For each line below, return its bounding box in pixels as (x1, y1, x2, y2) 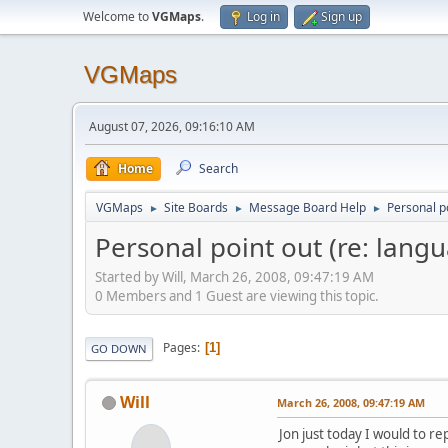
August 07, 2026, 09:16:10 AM (89, 118, 255, 135)
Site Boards (164, 199, 228, 216)
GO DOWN (91, 340, 147, 356)
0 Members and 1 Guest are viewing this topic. (95, 286, 379, 305)
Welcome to (83, 8, 152, 25)
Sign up (321, 8, 362, 25)
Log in (247, 8, 280, 25)
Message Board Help (249, 199, 366, 216)
